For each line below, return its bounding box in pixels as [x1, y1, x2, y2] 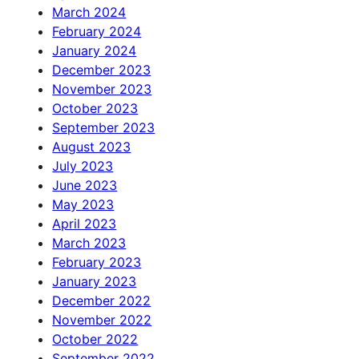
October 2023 [52, 100, 139, 117]
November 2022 [52, 312, 152, 329]
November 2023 [52, 81, 152, 98]
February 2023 [52, 254, 142, 271]
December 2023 [52, 62, 151, 79]
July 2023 [52, 158, 114, 175]
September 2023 [52, 119, 155, 136]
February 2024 [52, 23, 142, 40]
